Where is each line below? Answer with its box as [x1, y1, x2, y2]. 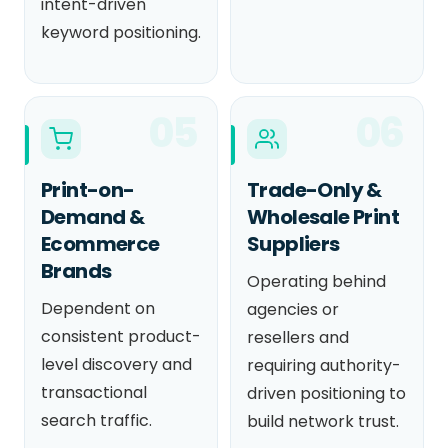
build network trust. [247, 409, 399, 433]
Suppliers [247, 229, 340, 258]
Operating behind [247, 269, 386, 293]
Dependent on [41, 296, 155, 320]
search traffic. [41, 408, 152, 432]
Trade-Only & [247, 175, 382, 204]
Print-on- [41, 175, 135, 204]
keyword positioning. [41, 20, 201, 44]
